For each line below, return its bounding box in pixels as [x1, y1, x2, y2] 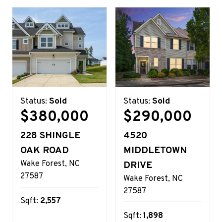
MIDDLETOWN [123, 144, 187, 157]
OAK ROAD [20, 144, 69, 157]
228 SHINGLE [20, 129, 80, 142]
